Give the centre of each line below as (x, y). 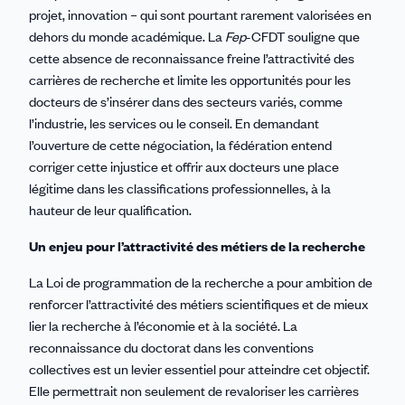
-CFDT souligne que (303, 36)
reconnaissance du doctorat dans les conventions (171, 347)
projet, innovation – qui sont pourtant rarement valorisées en (200, 14)
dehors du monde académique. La (127, 36)
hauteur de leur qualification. (110, 209)
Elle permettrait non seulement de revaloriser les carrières (194, 390)
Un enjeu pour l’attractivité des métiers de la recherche (197, 245)
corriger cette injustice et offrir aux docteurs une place (184, 166)
